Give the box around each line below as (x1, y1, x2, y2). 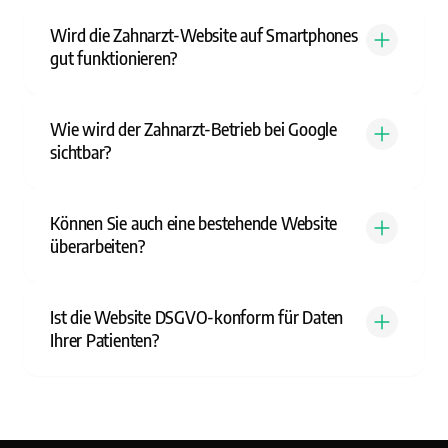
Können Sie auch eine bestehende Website (50, 211, 338, 234)
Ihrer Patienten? (50, 328, 159, 351)
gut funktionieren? (50, 46, 178, 69)
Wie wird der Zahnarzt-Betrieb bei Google (50, 117, 337, 140)
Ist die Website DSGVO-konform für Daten (50, 305, 344, 328)
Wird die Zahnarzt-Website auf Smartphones (50, 23, 358, 46)
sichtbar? (50, 140, 112, 163)
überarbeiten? (50, 234, 145, 257)
